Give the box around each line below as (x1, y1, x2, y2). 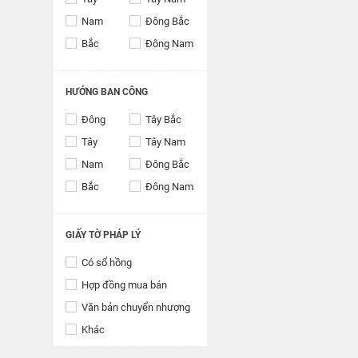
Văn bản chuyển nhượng (82, 301, 190, 313)
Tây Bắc (145, 113, 182, 125)
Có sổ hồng (82, 257, 132, 268)
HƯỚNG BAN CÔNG (66, 86, 148, 97)
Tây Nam (145, 136, 186, 148)
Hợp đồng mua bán (82, 279, 167, 291)
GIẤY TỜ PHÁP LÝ (66, 229, 141, 241)
